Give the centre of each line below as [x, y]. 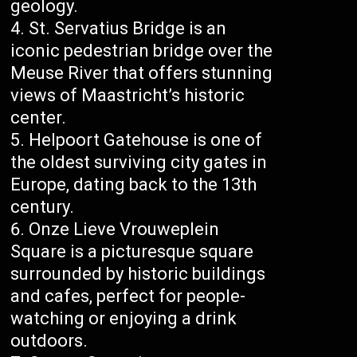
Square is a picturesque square [132, 252]
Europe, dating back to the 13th [134, 185]
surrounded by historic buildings [138, 274]
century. [43, 207]
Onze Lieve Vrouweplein [124, 229]
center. [39, 118]
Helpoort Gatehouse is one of [146, 140]
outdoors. [49, 341]
